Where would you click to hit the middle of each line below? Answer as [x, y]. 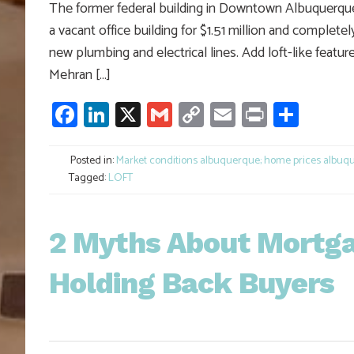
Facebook [128, 115]
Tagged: [87, 179]
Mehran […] [80, 75]
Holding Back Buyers [192, 284]
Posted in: [92, 161]
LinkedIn [154, 115]
